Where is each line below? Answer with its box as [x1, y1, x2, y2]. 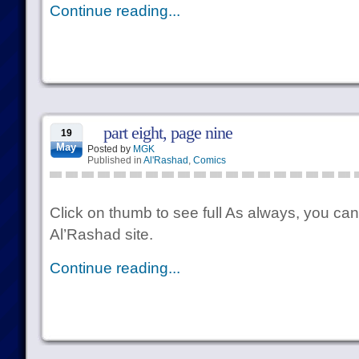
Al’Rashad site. [49, 226, 153, 243]
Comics [192, 155, 226, 166]
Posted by [87, 143, 133, 155]
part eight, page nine [103, 123, 232, 143]
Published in [87, 155, 143, 166]
